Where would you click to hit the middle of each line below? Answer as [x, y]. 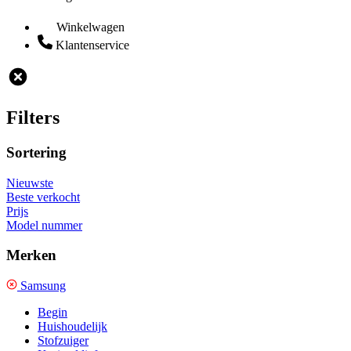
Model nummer [44, 225]
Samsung [42, 285]
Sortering [36, 152]
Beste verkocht [43, 197]
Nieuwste [30, 183]
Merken [31, 255]
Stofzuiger [63, 340]
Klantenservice [92, 45]
